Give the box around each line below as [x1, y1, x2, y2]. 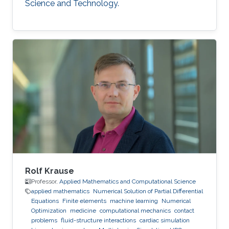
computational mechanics [100, 207, 171, 215]
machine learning [110, 197, 158, 205]
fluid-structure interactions [61, 217, 136, 224]
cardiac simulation [140, 217, 190, 224]
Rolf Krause [25, 166, 74, 176]
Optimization [31, 207, 66, 215]
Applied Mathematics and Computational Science [59, 178, 196, 186]
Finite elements [62, 197, 106, 205]
